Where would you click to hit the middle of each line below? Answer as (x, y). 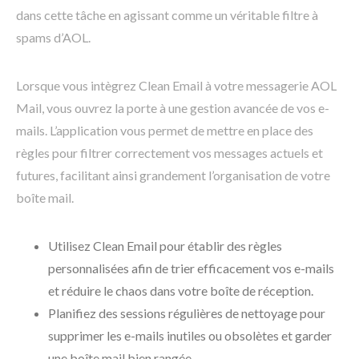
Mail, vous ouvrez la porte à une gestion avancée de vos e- (173, 108)
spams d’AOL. (53, 38)
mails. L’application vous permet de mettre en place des (165, 131)
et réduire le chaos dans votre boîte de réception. (181, 291)
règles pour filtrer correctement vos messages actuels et (169, 153)
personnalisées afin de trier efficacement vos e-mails (191, 268)
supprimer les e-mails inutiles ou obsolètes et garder (190, 336)
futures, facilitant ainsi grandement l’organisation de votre (173, 175)
